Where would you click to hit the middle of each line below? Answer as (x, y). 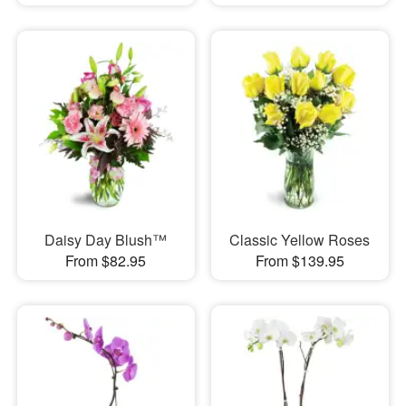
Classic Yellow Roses (300, 240)
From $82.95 (106, 261)
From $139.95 (300, 261)
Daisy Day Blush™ (106, 240)
